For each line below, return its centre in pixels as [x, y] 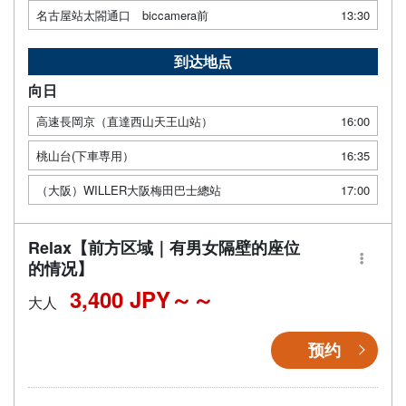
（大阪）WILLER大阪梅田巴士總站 [129, 189]
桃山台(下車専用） [85, 155]
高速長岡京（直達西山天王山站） [125, 121]
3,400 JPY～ [131, 299]
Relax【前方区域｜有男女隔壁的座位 [164, 247]
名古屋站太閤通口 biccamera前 [122, 14]
